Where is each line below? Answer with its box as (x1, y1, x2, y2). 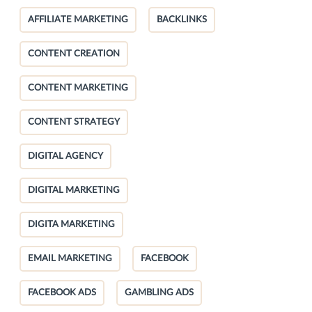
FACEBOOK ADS (28, 288, 96, 297)
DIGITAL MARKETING (28, 185, 120, 195)
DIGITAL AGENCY (28, 151, 103, 161)
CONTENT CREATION (28, 49, 120, 58)
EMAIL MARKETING (28, 253, 112, 263)
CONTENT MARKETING (28, 83, 128, 93)
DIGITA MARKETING (28, 219, 115, 229)
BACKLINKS (157, 15, 207, 24)
